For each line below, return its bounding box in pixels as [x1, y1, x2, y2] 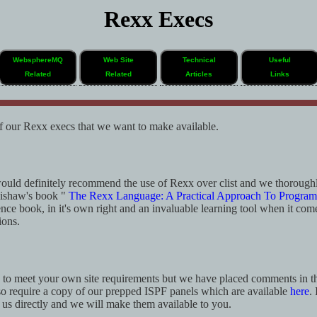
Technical [182, 56, 216, 64]
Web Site [103, 56, 134, 64]
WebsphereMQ [12, 56, 63, 64]
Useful [268, 56, 291, 64]
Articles [185, 70, 212, 78]
